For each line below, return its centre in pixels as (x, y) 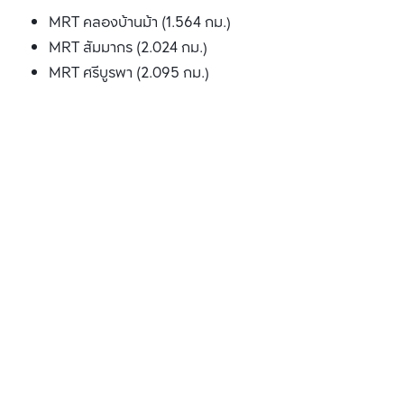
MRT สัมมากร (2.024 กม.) (128, 48)
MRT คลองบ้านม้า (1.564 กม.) (139, 23)
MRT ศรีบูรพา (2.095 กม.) (129, 73)
